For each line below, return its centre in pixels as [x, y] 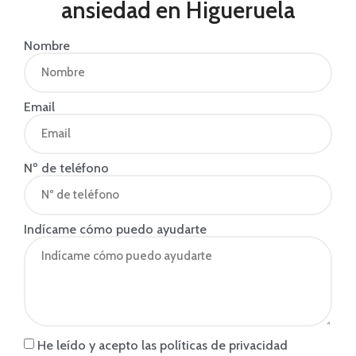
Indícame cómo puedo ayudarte [115, 229]
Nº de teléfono [66, 168]
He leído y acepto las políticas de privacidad [163, 345]
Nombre [47, 45]
